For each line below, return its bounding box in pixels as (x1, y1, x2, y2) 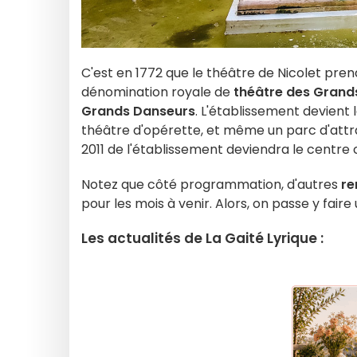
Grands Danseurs (81, 102, 195, 120)
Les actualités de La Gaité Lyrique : (81, 229, 324, 248)
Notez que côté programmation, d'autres (81, 175, 341, 194)
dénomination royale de (81, 83, 233, 101)
